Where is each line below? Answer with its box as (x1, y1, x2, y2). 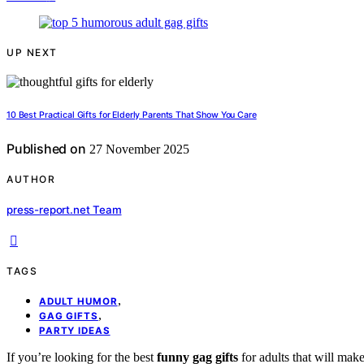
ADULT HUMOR (39, 296, 118, 308)
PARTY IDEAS (39, 325, 110, 337)
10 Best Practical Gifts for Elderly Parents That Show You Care (6, 109, 257, 120)
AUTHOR (6, 172, 55, 185)
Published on (6, 140, 86, 157)
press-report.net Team (6, 203, 122, 217)
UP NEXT (6, 45, 58, 58)
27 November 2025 (85, 141, 189, 156)
